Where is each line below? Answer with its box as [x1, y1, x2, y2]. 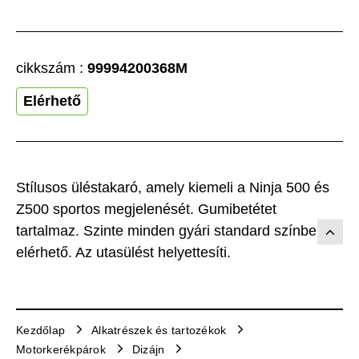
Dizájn [131, 343, 165, 357]
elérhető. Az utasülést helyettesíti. [16, 244, 231, 260]
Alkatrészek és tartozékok [91, 324, 227, 337]
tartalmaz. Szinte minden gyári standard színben [16, 222, 325, 239]
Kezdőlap [16, 324, 65, 337]
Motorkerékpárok [16, 343, 106, 357]
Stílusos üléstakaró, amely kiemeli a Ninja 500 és [16, 179, 329, 196]
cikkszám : [16, 60, 87, 77]
